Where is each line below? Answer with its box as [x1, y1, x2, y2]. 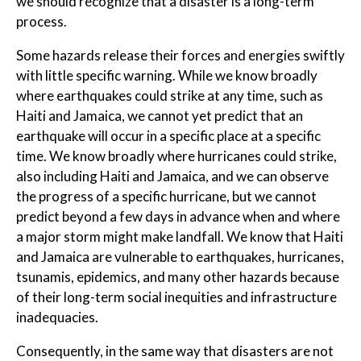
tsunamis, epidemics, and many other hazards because [16, 268, 339, 285]
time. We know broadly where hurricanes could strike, [16, 147, 337, 164]
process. [16, 12, 67, 30]
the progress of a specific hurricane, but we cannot [16, 187, 317, 205]
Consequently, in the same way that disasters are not [16, 342, 334, 359]
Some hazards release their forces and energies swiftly [16, 46, 345, 64]
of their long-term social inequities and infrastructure [16, 288, 337, 305]
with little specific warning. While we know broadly [16, 66, 317, 84]
